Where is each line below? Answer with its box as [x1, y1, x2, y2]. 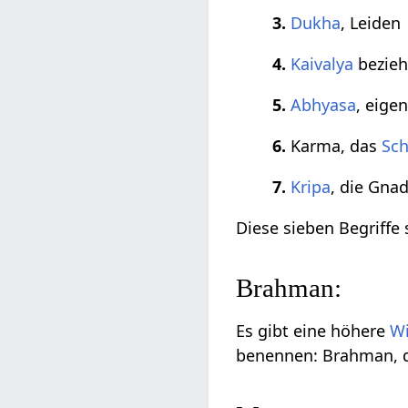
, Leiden [341, 12, 402, 35]
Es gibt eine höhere [236, 320, 391, 342]
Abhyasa [291, 94, 357, 117]
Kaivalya [291, 53, 354, 76]
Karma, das [286, 135, 382, 158]
